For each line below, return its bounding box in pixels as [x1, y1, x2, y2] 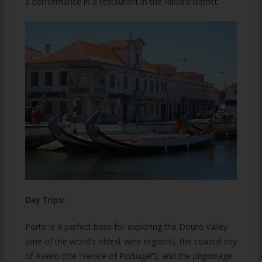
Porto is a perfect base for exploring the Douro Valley [25, 220, 227, 232]
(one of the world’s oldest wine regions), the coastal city [25, 235, 237, 247]
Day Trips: [25, 194, 65, 205]
